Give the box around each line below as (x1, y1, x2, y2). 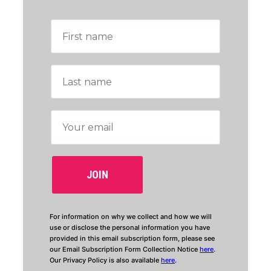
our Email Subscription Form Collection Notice (50, 245, 200, 254)
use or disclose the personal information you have (50, 223, 211, 232)
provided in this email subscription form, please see (50, 234, 215, 243)
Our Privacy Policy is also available (50, 256, 162, 265)
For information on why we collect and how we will (50, 212, 212, 221)
